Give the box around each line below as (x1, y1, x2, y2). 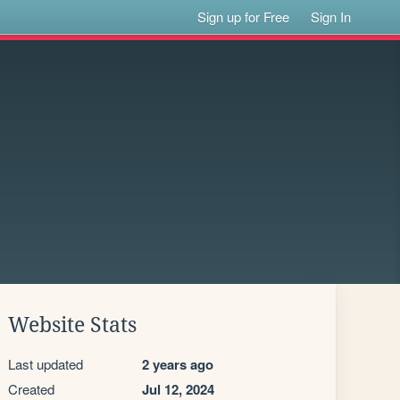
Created (8, 379, 54, 398)
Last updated (8, 354, 83, 373)
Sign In (311, 7, 352, 26)
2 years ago (142, 354, 213, 374)
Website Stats (8, 313, 137, 337)
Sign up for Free (197, 7, 290, 26)
